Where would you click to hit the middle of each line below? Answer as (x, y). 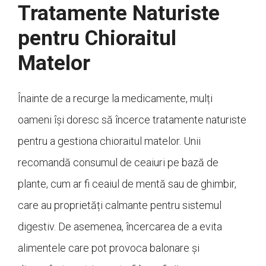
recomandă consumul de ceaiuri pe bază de (118, 163)
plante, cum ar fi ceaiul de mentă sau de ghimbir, (127, 184)
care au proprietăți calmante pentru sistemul (120, 205)
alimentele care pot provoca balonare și (109, 248)
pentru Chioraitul (97, 39)
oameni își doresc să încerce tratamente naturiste (132, 120)
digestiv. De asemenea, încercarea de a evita (120, 227)
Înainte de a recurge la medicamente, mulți (115, 99)
